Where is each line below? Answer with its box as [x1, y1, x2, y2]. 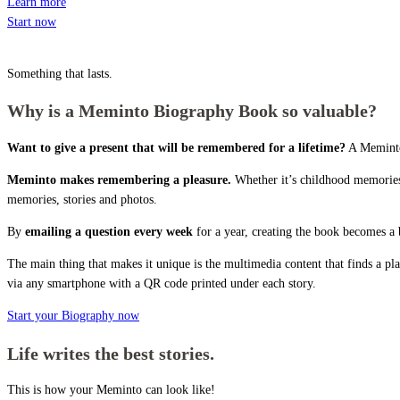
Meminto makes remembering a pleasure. [7, 172, 231, 187]
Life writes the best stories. [7, 343, 214, 363]
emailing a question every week [25, 224, 193, 238]
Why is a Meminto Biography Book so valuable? [7, 101, 377, 121]
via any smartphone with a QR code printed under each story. [7, 276, 316, 290]
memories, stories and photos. [7, 192, 157, 206]
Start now [7, 14, 56, 29]
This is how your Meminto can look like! [7, 383, 215, 397]
